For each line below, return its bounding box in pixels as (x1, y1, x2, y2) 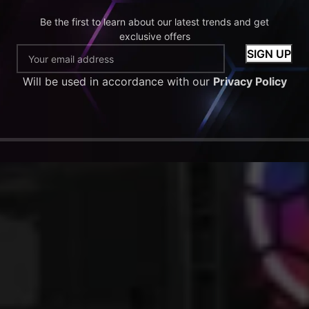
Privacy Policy (212, 74, 287, 88)
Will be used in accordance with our (22, 74, 213, 88)
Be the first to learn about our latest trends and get (40, 16, 269, 28)
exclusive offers (119, 30, 190, 42)
